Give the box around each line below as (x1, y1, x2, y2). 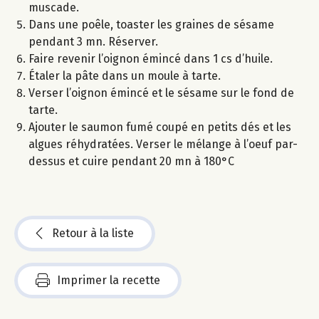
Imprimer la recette (57, 273, 160, 288)
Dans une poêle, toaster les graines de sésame (28, 18, 274, 32)
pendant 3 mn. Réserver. (28, 35, 158, 49)
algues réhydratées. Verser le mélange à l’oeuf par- (28, 137, 298, 152)
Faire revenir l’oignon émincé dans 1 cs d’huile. (28, 52, 273, 66)
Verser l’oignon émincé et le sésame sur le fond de (28, 86, 294, 100)
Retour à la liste (52, 226, 134, 241)
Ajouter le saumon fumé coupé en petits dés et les (28, 120, 291, 135)
